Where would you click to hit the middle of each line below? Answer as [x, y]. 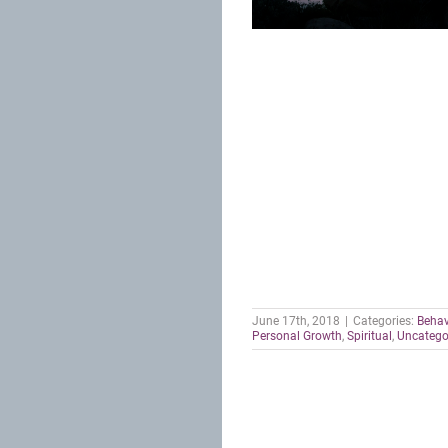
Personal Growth [297, 336]
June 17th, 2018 [296, 321]
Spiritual [369, 336]
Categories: [385, 321]
